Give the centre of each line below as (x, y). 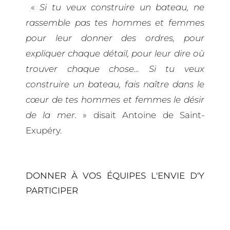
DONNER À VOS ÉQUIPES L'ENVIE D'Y (115, 175)
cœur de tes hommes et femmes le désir (115, 99)
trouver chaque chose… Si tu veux (115, 69)
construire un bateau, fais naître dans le (115, 84)
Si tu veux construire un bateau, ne (122, 7)
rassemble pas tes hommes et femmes (115, 22)
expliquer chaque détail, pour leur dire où (115, 53)
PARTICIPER (52, 190)
